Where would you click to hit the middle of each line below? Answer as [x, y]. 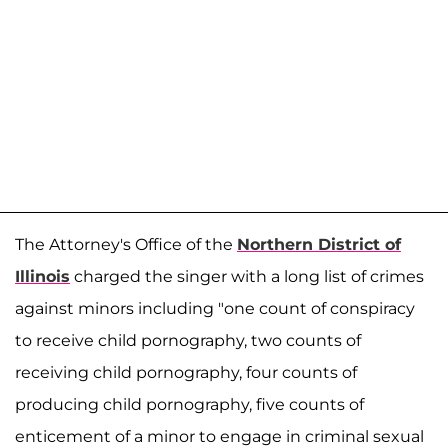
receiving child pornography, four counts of [186, 372]
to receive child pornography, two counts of [188, 340]
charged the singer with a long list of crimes [247, 276]
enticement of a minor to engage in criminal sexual [219, 436]
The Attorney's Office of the [126, 244]
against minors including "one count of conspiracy [215, 308]
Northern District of [319, 244]
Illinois [42, 276]
